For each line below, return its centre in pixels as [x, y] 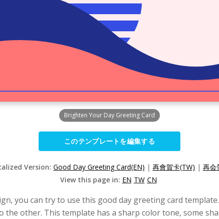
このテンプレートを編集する [109, 141]
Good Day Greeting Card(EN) [99, 167]
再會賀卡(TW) [174, 167]
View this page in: [91, 180]
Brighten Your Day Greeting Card [109, 115]
